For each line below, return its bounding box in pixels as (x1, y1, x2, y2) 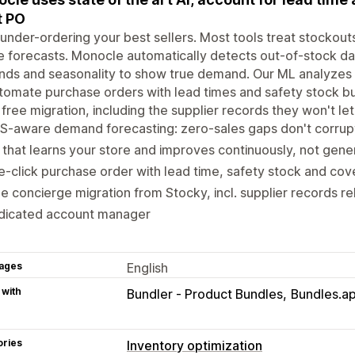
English (127, 259, 168, 276)
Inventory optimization (127, 337, 262, 353)
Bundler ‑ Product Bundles (127, 285, 283, 302)
